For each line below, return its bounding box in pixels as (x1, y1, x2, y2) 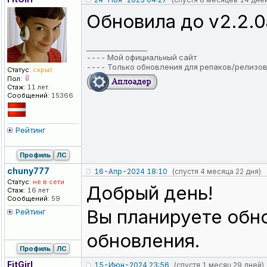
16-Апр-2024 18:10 (94, 167, 167, 176)
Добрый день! (86, 182, 213, 205)
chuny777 (7, 166, 49, 176)
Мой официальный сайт (107, 52, 197, 63)
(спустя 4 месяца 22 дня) (172, 167, 261, 176)
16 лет (26, 186, 49, 195)
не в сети (31, 178, 64, 187)
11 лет (26, 83, 48, 92)
